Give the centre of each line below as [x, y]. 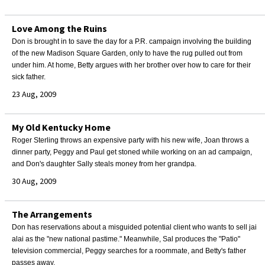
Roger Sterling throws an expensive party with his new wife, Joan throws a [130, 140]
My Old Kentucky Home [61, 127]
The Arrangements [52, 214]
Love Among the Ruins [59, 28]
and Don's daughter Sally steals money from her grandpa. [104, 164]
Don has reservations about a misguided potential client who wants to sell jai [134, 227]
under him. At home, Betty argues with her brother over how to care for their [131, 65]
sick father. [29, 77]
